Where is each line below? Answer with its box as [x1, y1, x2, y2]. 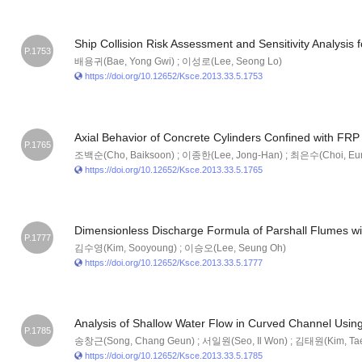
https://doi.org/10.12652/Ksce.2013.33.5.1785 [84, 350, 263, 360]
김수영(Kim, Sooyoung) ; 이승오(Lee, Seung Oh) [74, 242, 286, 254]
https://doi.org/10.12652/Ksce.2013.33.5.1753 [84, 71, 263, 82]
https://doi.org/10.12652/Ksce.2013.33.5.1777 [84, 257, 263, 267]
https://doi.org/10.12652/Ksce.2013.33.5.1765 [84, 164, 263, 175]
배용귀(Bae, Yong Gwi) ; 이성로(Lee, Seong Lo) [74, 56, 282, 68]
